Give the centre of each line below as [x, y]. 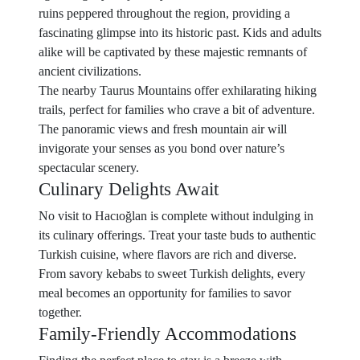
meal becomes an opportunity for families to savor [165, 293]
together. [60, 312]
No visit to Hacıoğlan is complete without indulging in [176, 216]
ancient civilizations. [90, 71]
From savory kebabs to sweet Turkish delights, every [172, 274]
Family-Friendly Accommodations [168, 333]
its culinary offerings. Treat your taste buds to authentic [177, 235]
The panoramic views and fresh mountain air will [163, 129]
